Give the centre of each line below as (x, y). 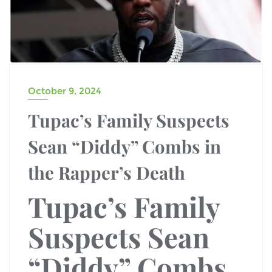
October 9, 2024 (65, 91)
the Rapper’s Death (107, 172)
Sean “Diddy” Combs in (124, 146)
